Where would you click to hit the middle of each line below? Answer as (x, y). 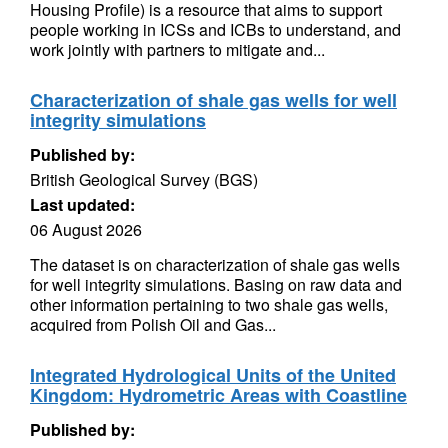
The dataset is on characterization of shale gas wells (215, 264)
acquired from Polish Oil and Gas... (153, 324)
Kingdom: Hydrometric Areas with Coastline (218, 395)
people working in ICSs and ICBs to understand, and (215, 29)
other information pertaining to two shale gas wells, (209, 304)
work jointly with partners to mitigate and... (177, 49)
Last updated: (82, 204)
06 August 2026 (86, 229)
